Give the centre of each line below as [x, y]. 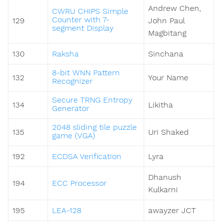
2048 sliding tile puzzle [94, 127]
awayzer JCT [172, 211]
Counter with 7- [81, 20]
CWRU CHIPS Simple [90, 11]
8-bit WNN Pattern [86, 73]
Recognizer [72, 81]
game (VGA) [74, 136]
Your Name [168, 78]
